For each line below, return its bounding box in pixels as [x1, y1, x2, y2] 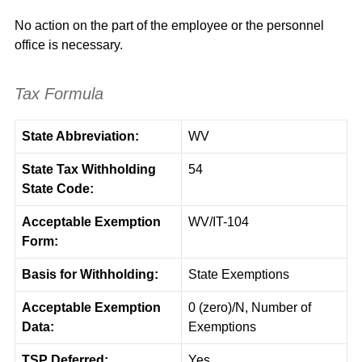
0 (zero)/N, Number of [188, 301, 311, 314]
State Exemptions [188, 267, 289, 281]
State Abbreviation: [22, 129, 139, 143]
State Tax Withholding [22, 162, 156, 176]
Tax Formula [15, 85, 103, 103]
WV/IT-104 [188, 215, 249, 229]
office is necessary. [15, 38, 123, 52]
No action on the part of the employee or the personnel [15, 19, 324, 32]
